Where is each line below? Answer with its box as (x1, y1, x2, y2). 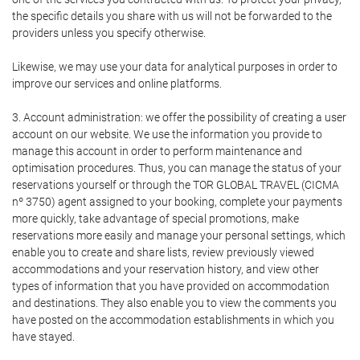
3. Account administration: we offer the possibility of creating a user (12, 111, 346, 124)
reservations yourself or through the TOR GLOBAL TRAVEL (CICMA (12, 178, 339, 191)
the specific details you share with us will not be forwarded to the (12, 10, 332, 22)
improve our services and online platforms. (12, 77, 222, 90)
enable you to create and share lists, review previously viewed (12, 246, 314, 259)
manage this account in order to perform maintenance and (12, 145, 302, 157)
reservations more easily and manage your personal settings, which (12, 229, 346, 242)
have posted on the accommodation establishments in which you (12, 313, 334, 326)
